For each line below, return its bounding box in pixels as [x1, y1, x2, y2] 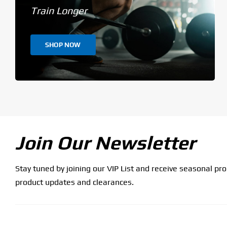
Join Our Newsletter [15, 131, 196, 154]
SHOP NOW [45, 41, 81, 49]
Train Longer [30, 4, 87, 16]
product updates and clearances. [15, 177, 134, 187]
